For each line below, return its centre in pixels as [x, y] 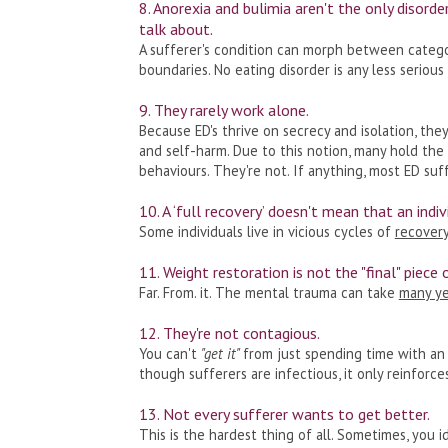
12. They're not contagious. [229, 332]
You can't [169, 353]
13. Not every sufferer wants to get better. [285, 413]
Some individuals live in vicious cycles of [266, 231]
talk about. [175, 28]
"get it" [221, 353]
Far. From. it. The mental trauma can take [268, 292]
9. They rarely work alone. [223, 109]
